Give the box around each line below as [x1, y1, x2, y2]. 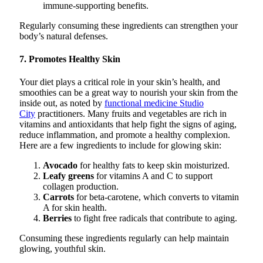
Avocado [43, 160, 77, 171]
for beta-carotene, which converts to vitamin [74, 192, 239, 203]
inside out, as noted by [19, 98, 104, 109]
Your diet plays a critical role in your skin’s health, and [19, 77, 220, 87]
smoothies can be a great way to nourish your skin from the [19, 87, 238, 98]
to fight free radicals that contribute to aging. [72, 213, 237, 224]
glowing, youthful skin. [19, 244, 106, 254]
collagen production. [43, 181, 119, 192]
